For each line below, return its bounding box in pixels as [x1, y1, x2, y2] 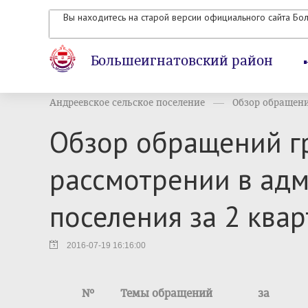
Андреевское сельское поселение [49, 97, 205, 109]
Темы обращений [120, 287, 212, 300]
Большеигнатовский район [91, 52, 273, 69]
